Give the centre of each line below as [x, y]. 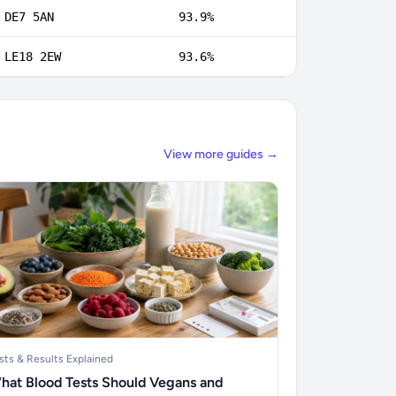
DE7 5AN [29, 17]
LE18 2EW [33, 57]
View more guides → [221, 154]
